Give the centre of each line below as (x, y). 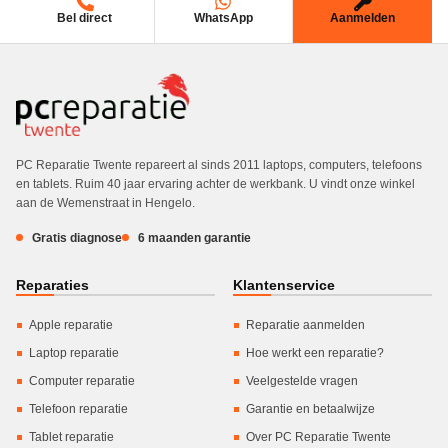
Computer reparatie (82, 381)
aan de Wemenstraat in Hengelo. (105, 203)
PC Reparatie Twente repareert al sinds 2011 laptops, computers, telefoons (219, 165)
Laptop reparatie (74, 353)
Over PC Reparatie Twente (318, 437)
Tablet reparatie (71, 437)
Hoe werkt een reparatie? (315, 353)
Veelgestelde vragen (302, 381)
